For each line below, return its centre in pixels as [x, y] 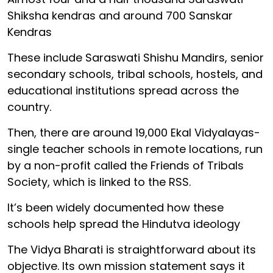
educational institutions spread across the [123, 90]
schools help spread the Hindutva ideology [124, 224]
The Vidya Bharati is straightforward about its [132, 249]
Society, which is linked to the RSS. [99, 182]
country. [29, 107]
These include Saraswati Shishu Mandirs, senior [136, 57]
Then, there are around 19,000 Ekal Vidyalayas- [134, 132]
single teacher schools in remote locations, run [135, 149]
